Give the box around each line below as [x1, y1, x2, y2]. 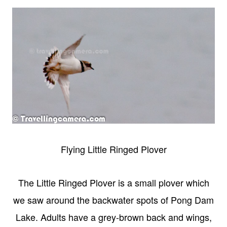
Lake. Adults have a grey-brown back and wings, [15, 210, 212, 223]
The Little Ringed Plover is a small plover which [18, 175, 209, 189]
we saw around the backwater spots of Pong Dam [13, 193, 214, 206]
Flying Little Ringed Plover [60, 142, 167, 156]
